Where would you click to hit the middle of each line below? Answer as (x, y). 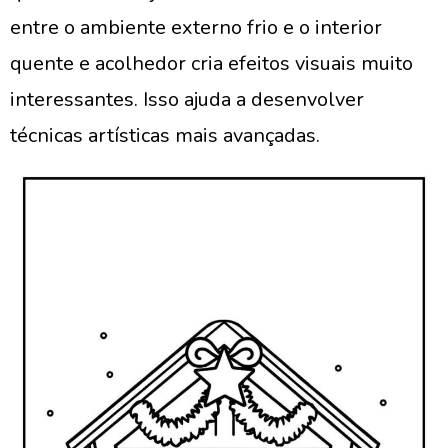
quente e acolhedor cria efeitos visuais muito (211, 63)
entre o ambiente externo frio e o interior (196, 27)
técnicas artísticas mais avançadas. (165, 135)
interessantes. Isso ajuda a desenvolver (187, 99)
